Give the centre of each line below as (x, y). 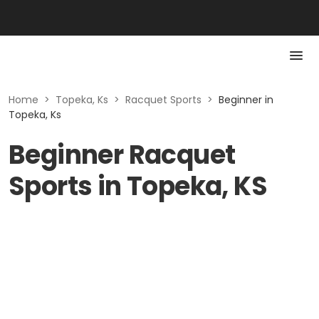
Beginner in (246, 100)
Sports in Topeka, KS (138, 186)
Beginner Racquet (122, 155)
